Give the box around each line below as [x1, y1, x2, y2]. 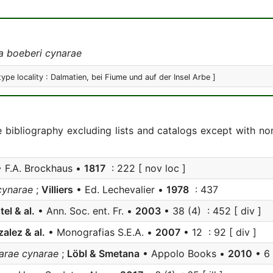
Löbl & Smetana [67, 247, 140, 260]
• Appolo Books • [140, 247, 228, 260]
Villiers [41, 183, 73, 196]
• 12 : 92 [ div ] [180, 226, 257, 238]
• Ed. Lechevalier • [73, 183, 166, 196]
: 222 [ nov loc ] [105, 162, 186, 174]
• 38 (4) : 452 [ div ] [161, 205, 261, 217]
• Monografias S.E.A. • [45, 226, 155, 238]
